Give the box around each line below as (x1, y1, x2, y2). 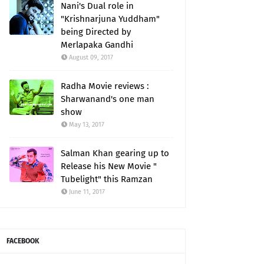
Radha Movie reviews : (61, 81, 149, 92)
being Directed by (61, 27, 131, 38)
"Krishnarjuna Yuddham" (61, 14, 160, 25)
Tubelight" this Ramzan (61, 174, 153, 185)
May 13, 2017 (69, 121, 104, 129)
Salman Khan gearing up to (61, 148, 169, 159)
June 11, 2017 (69, 188, 105, 196)
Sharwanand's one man (61, 94, 154, 105)
